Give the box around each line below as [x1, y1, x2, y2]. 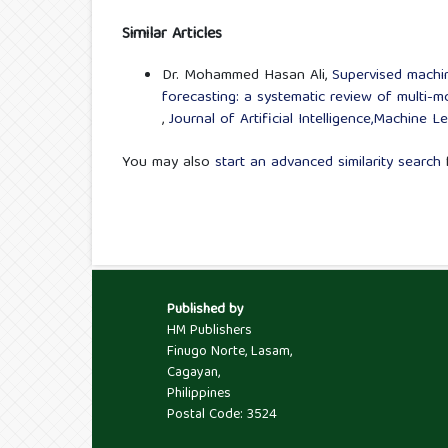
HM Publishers [167, 319, 252, 344]
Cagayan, [167, 361, 220, 386]
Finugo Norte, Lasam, [167, 340, 292, 365]
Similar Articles [122, 20, 222, 49]
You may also [122, 149, 215, 176]
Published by [167, 298, 244, 323]
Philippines [167, 382, 231, 407]
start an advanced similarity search [215, 149, 441, 176]
